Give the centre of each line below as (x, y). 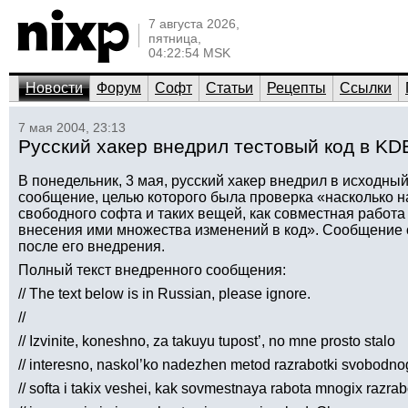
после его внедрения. (92, 246)
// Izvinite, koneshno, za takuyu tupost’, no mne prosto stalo (207, 341)
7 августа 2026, (194, 24)
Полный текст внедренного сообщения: (152, 270)
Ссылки (366, 88)
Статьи (229, 88)
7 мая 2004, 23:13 (72, 127)
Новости (54, 88)
